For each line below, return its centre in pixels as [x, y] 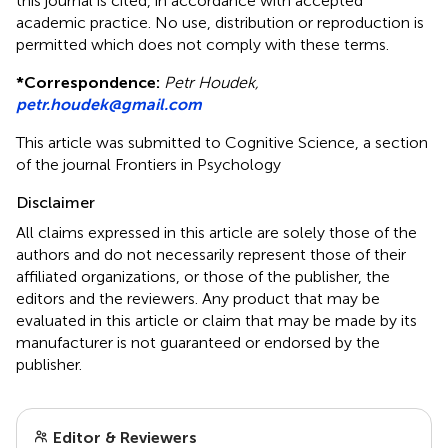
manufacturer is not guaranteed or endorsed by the [198, 342]
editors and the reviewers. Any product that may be [198, 298]
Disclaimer [55, 202]
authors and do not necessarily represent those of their [211, 254]
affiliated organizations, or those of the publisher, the [203, 276]
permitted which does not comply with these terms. [202, 44]
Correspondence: [92, 82]
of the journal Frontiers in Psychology [148, 164]
